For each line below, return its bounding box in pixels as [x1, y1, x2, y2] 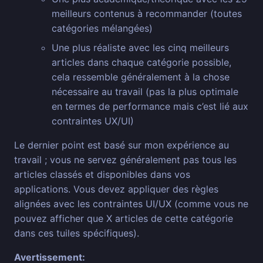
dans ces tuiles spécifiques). [14, 227, 139, 240]
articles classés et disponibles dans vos [14, 168, 190, 181]
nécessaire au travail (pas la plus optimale [52, 86, 238, 98]
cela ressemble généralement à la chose [52, 71, 230, 83]
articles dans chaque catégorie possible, [52, 56, 231, 69]
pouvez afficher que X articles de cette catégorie [14, 213, 233, 225]
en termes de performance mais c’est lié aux [52, 100, 248, 113]
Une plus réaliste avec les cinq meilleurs [52, 42, 229, 54]
